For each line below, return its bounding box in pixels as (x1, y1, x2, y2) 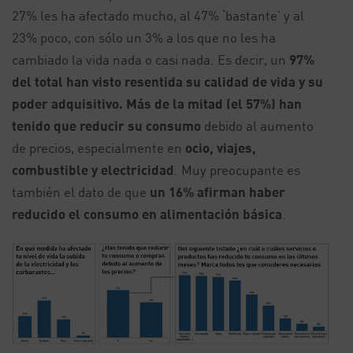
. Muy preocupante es (174, 162, 300, 178)
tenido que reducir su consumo (12, 117, 201, 134)
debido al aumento (201, 117, 314, 134)
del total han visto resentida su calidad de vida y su (12, 73, 323, 90)
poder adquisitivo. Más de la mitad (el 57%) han (12, 95, 302, 112)
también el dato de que (12, 184, 150, 200)
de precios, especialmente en (12, 139, 185, 156)
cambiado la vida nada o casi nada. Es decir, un (12, 51, 289, 68)
